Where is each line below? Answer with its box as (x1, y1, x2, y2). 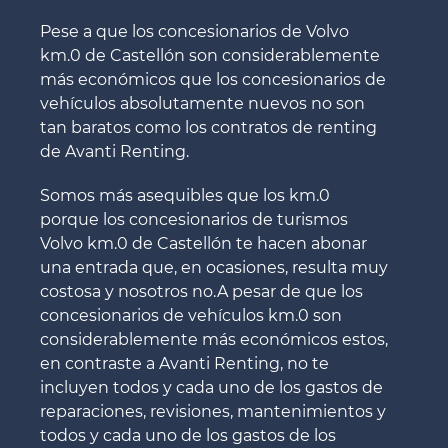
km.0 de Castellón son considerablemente (40, 46, 380, 66)
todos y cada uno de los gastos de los (40, 426, 336, 446)
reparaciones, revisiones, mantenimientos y (40, 402, 386, 422)
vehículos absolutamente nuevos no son (40, 94, 365, 114)
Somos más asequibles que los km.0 (40, 186, 330, 206)
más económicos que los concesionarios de (40, 70, 386, 90)
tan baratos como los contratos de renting (40, 118, 377, 138)
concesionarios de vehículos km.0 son (40, 306, 342, 326)
